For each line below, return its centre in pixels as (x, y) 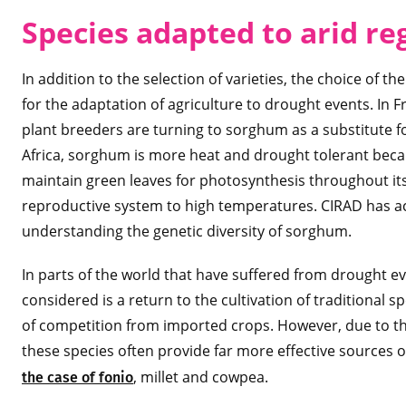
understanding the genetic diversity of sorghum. (187, 231)
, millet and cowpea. (201, 377)
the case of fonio (77, 377)
